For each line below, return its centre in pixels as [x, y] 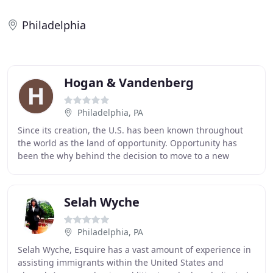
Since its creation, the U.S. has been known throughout [130, 130]
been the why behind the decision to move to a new [123, 156]
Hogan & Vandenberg [129, 83]
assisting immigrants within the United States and [121, 262]
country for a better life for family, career [101, 168]
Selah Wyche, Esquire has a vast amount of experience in [134, 250]
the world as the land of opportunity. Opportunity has [127, 143]
